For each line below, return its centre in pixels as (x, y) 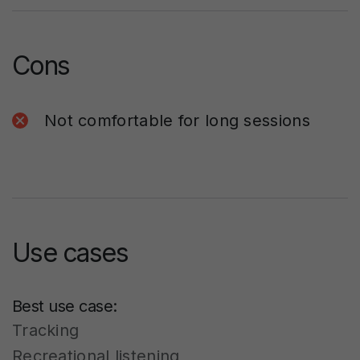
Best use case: (65, 306)
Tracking (46, 330)
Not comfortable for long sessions (177, 121)
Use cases (70, 253)
